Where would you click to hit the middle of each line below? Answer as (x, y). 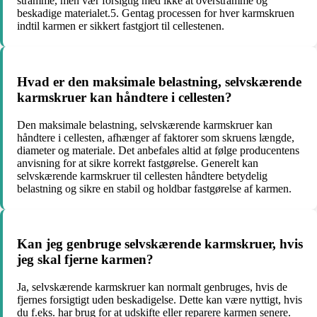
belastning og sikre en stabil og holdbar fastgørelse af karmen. (154, 188)
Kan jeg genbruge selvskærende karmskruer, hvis (160, 244)
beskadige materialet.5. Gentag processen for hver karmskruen (156, 13)
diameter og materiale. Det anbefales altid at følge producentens (158, 150)
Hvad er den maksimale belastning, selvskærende (159, 81)
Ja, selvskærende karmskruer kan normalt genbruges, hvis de (152, 287)
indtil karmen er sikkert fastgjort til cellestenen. (121, 26)
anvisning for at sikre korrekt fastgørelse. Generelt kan (138, 163)
